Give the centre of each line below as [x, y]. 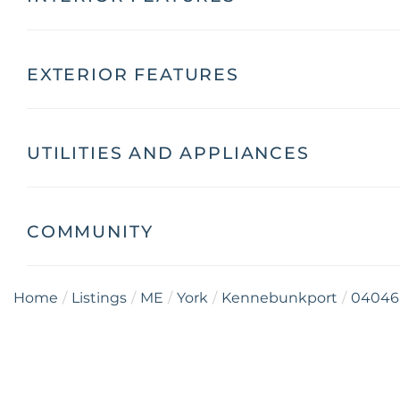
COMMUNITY [90, 232]
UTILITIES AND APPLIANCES [168, 153]
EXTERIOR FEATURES [133, 75]
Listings [99, 298]
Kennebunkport [279, 298]
